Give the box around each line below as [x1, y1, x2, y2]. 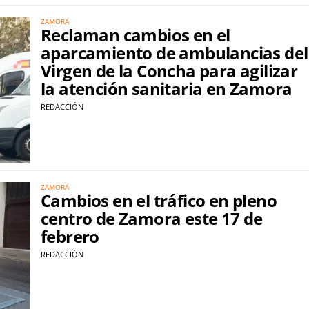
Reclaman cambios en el [41, 23, 230, 46]
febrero [41, 224, 99, 248]
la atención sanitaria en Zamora [41, 77, 292, 100]
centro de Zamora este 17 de [41, 206, 263, 230]
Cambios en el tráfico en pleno [41, 188, 277, 212]
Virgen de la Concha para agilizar [41, 59, 298, 82]
